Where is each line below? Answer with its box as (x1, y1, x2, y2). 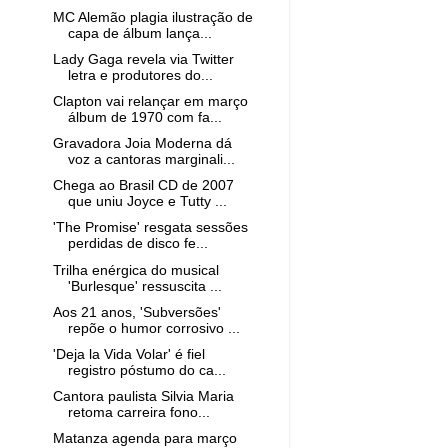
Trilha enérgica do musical (52, 262, 219, 278)
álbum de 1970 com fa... (67, 110, 222, 125)
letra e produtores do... (67, 67, 213, 83)
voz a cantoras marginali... (67, 152, 235, 168)
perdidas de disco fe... (67, 236, 208, 252)
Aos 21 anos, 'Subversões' (52, 304, 221, 320)
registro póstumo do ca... (67, 362, 226, 378)
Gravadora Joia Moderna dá (52, 136, 232, 152)
